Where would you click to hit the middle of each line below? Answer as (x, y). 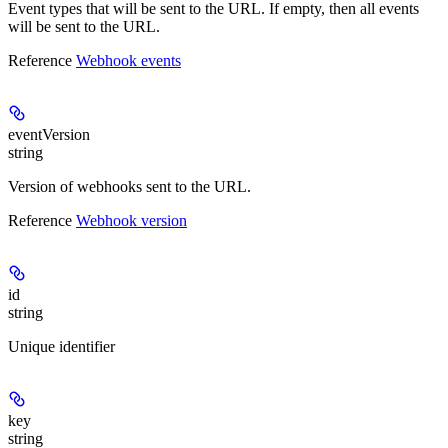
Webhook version (131, 221)
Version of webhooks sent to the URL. (129, 187)
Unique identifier (61, 347)
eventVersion (49, 135)
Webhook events (128, 61)
